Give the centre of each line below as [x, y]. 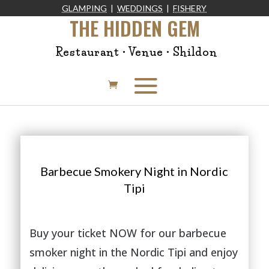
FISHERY [190, 8]
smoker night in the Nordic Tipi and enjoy [133, 252]
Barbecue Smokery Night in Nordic [134, 171]
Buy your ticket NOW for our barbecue [128, 233]
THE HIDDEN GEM [134, 28]
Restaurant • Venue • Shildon [134, 52]
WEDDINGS [140, 8]
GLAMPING [85, 8]
